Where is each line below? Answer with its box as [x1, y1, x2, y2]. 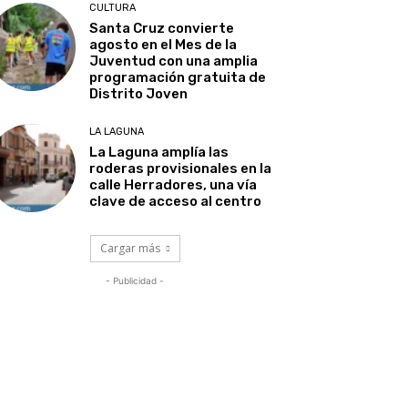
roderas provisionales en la [89, 160, 272, 178]
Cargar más [99, 240, 160, 257]
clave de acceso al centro [89, 193, 262, 210]
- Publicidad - [106, 275, 164, 287]
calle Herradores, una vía [89, 177, 258, 194]
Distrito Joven [89, 85, 189, 102]
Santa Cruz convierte [89, 19, 235, 36]
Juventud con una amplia [89, 52, 259, 69]
